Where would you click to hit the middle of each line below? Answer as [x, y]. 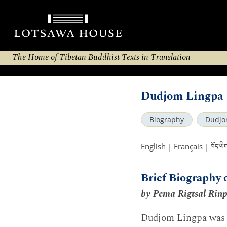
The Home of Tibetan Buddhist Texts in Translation [101, 58]
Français [188, 146]
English [153, 146]
